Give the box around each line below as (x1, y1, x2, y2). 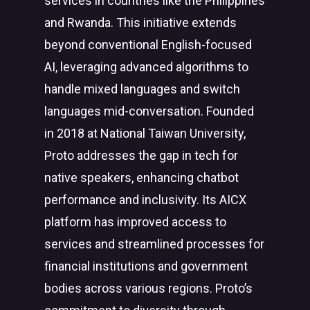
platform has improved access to (44, 215, 226, 229)
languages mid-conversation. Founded (44, 104, 254, 118)
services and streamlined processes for (44, 237, 264, 251)
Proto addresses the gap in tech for (44, 148, 238, 163)
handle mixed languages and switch (44, 82, 240, 96)
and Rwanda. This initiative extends (44, 15, 237, 30)
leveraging (60, 60, 117, 74)
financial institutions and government (44, 259, 248, 273)
